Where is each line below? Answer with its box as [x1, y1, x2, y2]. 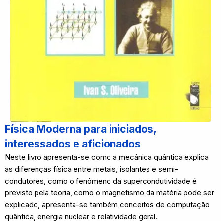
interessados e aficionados [5, 138, 141, 150]
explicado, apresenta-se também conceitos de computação [5, 200, 210, 209]
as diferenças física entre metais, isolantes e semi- [5, 164, 178, 174]
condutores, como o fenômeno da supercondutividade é [5, 176, 197, 185]
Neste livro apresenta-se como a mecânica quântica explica [5, 152, 209, 162]
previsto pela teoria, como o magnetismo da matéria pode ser [5, 188, 214, 197]
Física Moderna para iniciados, [5, 123, 156, 135]
